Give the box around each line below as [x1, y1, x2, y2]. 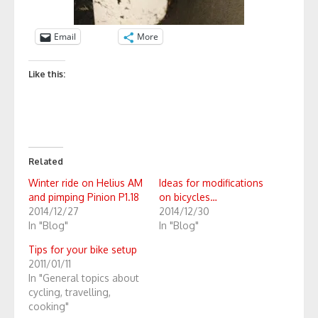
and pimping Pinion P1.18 [28, 191, 139, 203]
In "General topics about [28, 272, 139, 284]
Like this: [28, 69, 65, 79]
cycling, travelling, [28, 286, 111, 298]
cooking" [28, 300, 69, 312]
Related [28, 156, 63, 167]
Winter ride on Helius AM [28, 177, 143, 189]
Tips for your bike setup [28, 243, 137, 256]
